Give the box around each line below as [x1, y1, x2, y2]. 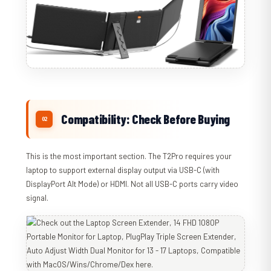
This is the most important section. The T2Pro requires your [26, 151, 232, 162]
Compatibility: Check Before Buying [61, 111, 230, 127]
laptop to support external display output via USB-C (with [26, 165, 220, 175]
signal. [26, 193, 49, 203]
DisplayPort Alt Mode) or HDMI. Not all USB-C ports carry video [26, 179, 239, 189]
